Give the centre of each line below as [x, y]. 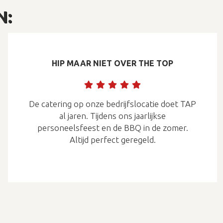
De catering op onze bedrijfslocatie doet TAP [112, 104]
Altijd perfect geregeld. [112, 139]
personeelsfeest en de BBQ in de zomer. [112, 127]
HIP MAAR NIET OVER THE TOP [112, 63]
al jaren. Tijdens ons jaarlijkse [112, 115]
